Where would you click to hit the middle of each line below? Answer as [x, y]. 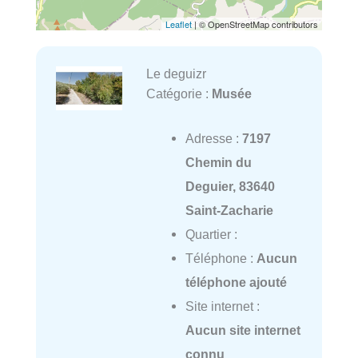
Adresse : [213, 139]
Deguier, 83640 [230, 187]
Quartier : [211, 235]
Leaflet [179, 24]
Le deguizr [176, 74]
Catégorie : [179, 94]
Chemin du [218, 163]
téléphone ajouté [236, 282]
